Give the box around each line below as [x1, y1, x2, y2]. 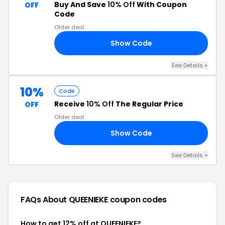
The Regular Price [114, 99, 183, 109]
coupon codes [109, 194, 167, 205]
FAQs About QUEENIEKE [21, 194, 110, 205]
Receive [54, 99, 86, 109]
